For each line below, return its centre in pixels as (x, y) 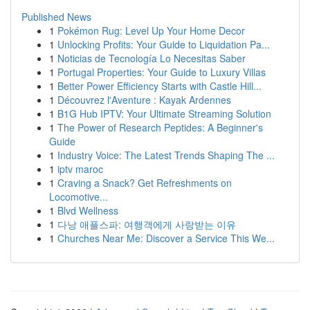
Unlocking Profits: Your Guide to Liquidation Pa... (164, 44)
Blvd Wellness (88, 210)
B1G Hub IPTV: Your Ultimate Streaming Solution (164, 113)
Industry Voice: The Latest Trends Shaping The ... (166, 155)
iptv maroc (80, 169)
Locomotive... (79, 197)
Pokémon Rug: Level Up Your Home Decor (151, 30)
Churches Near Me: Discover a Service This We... (166, 238)
